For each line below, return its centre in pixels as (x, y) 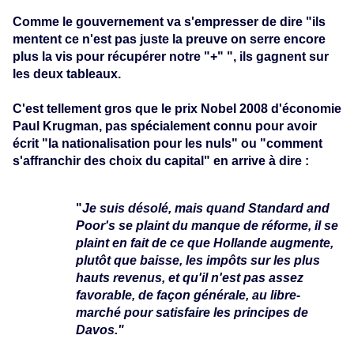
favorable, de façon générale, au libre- (188, 295)
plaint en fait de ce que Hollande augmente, (205, 243)
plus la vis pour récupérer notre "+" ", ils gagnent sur (171, 56)
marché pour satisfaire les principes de (192, 312)
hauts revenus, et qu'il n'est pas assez (190, 277)
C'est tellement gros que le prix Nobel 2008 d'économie (177, 108)
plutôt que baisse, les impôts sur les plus (198, 260)
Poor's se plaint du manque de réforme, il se (207, 225)
